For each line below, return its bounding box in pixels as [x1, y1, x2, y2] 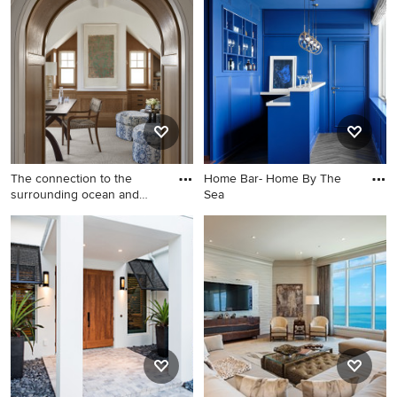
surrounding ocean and [11, 187, 139, 202]
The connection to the [11, 171, 132, 186]
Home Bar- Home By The [204, 171, 341, 186]
